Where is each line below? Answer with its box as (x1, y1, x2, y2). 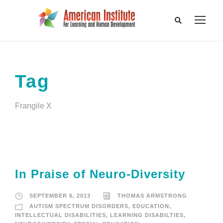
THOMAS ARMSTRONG (117, 193, 187, 199)
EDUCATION (132, 203, 169, 210)
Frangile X (15, 102, 52, 111)
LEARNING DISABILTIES (110, 212, 184, 219)
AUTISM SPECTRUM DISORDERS (29, 203, 128, 210)
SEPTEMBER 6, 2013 (29, 193, 91, 199)
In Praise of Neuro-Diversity (15, 167, 185, 181)
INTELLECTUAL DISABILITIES (15, 212, 106, 219)
